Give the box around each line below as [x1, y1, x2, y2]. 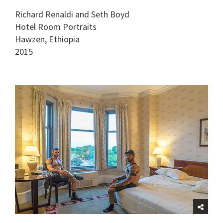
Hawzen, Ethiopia [15, 33, 80, 45]
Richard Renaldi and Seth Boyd [15, 8, 129, 20]
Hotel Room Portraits [15, 21, 97, 33]
